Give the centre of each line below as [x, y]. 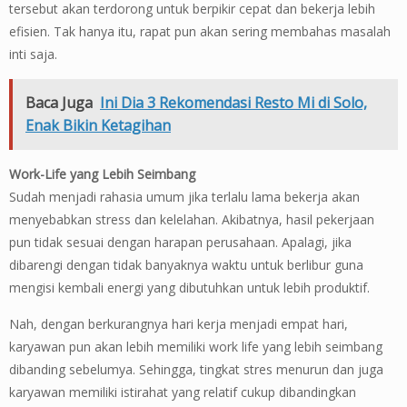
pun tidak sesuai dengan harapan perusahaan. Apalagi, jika [180, 243]
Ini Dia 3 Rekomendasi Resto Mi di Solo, [233, 103]
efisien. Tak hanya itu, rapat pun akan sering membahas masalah [200, 32]
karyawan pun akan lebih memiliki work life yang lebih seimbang [196, 347]
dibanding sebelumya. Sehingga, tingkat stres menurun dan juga [196, 370]
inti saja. [33, 55]
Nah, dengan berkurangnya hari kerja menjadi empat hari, [179, 324]
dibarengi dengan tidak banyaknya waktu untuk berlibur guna [186, 265]
